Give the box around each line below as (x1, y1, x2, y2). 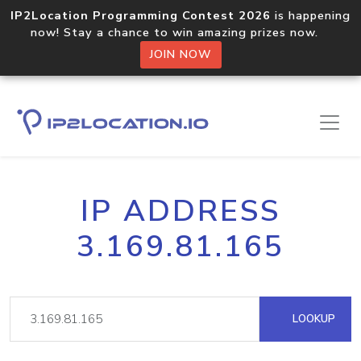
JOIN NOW (149, 47, 212, 62)
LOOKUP (289, 311, 335, 326)
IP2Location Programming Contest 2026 (10, 7, 271, 23)
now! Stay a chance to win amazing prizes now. (31, 24, 330, 40)
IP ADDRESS (81, 191, 280, 231)
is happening (271, 7, 351, 23)
